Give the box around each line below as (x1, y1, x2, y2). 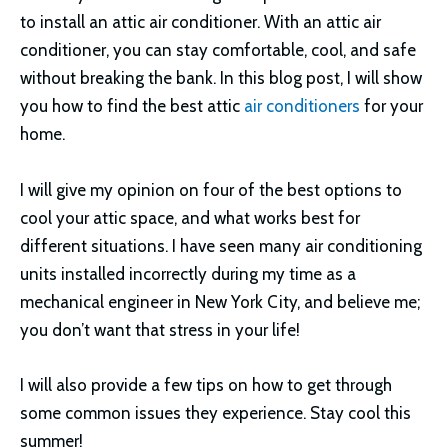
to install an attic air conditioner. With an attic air (20, 12, 381, 33)
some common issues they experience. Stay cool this (20, 402, 411, 423)
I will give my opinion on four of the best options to (20, 179, 402, 200)
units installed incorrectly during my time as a (20, 263, 356, 284)
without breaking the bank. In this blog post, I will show (20, 68, 422, 89)
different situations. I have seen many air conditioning (20, 235, 422, 256)
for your (360, 96, 423, 117)
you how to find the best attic (20, 96, 240, 117)
